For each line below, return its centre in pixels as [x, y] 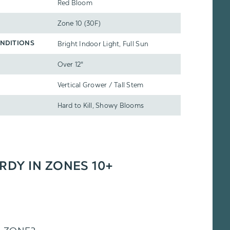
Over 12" [70, 64]
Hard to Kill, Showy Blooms [101, 105]
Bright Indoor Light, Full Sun [103, 44]
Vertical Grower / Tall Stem [100, 85]
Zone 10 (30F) [79, 23]
